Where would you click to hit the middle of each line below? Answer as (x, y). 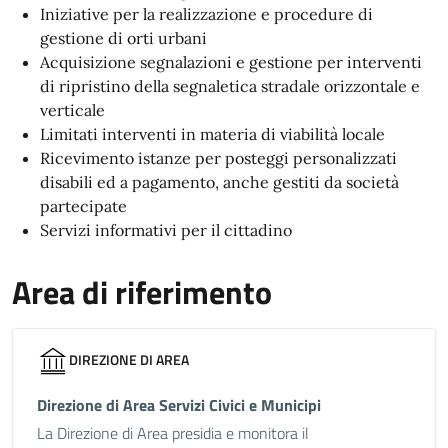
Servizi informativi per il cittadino (166, 230)
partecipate (83, 206)
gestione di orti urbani (123, 38)
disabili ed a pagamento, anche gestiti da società (219, 182)
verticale (72, 110)
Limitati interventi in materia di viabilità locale (212, 134)
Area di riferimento (142, 292)
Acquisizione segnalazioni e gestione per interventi (231, 62)
